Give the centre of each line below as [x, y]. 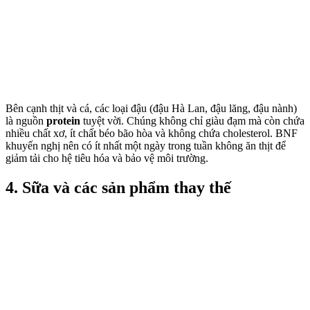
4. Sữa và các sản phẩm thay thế [118, 188]
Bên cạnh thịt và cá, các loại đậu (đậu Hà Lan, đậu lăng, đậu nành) [151, 109]
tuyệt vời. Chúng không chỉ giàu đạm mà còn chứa [194, 121]
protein [65, 121]
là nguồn [26, 121]
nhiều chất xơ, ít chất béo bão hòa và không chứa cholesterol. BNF [152, 134]
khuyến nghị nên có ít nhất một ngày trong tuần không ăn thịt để [146, 146]
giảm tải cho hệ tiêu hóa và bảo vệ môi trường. [107, 158]
